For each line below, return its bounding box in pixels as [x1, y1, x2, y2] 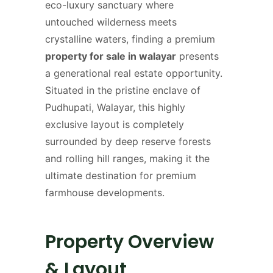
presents [176, 49, 219, 62]
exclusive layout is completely [45, 118, 184, 130]
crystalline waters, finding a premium [45, 32, 215, 45]
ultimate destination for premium [45, 169, 196, 182]
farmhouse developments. [45, 186, 165, 199]
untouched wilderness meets [45, 15, 177, 28]
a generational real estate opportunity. [45, 66, 222, 79]
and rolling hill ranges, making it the [45, 152, 210, 165]
